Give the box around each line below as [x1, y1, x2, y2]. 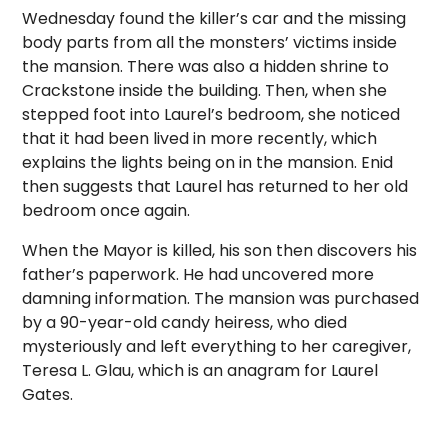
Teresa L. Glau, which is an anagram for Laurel [22, 359, 379, 382]
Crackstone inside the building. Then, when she [22, 79, 388, 102]
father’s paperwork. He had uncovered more [22, 263, 375, 286]
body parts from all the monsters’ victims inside [22, 31, 398, 54]
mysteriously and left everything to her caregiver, [22, 335, 412, 358]
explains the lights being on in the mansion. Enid [22, 151, 394, 174]
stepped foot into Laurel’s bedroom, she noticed [22, 103, 401, 126]
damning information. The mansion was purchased [22, 287, 420, 310]
